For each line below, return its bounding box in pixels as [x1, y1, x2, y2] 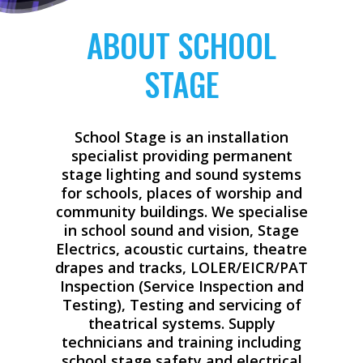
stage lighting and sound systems [62, 164, 301, 185]
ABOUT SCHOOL [87, 21, 276, 69]
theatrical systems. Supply [88, 314, 275, 334]
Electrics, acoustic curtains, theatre [56, 239, 307, 259]
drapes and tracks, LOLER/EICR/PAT [55, 258, 308, 278]
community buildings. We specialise [55, 202, 308, 222]
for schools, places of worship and [61, 183, 302, 203]
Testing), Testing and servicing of [62, 295, 301, 315]
